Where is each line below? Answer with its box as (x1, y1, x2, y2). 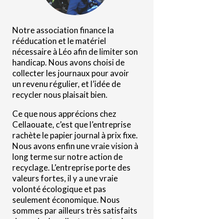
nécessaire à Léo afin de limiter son (12, 46, 138, 57)
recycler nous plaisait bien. (12, 89, 108, 100)
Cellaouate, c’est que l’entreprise (12, 119, 131, 130)
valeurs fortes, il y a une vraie (12, 173, 118, 183)
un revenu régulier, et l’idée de (12, 78, 121, 89)
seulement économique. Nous (12, 194, 120, 205)
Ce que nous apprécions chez (12, 108, 116, 119)
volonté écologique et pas (12, 183, 106, 194)
